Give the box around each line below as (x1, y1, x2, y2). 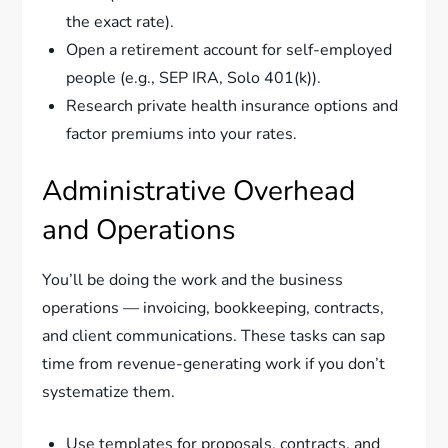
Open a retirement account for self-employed (66, 39, 393, 62)
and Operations (42, 211, 236, 250)
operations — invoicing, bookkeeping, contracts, (42, 297, 385, 320)
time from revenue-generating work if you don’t (42, 353, 386, 376)
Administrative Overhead (42, 172, 356, 211)
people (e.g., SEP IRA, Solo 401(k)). (66, 67, 322, 90)
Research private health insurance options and (66, 95, 399, 118)
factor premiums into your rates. (66, 123, 298, 146)
